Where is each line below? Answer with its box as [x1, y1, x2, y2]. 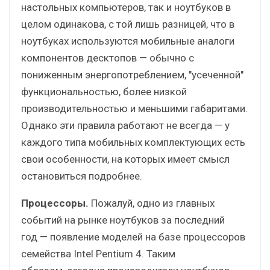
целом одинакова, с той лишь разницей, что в [21, 17, 234, 30]
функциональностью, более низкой [21, 85, 187, 98]
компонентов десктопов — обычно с [21, 51, 194, 64]
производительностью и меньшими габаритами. [21, 102, 248, 115]
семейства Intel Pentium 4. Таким [21, 247, 175, 260]
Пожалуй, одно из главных [89, 196, 215, 209]
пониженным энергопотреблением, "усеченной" [21, 68, 243, 81]
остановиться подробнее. [21, 169, 142, 182]
